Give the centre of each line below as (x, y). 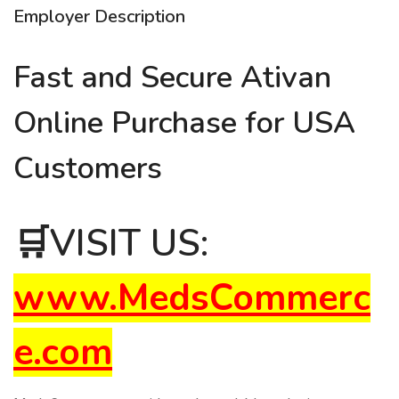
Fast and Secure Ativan (172, 78)
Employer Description (99, 17)
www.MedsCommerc (192, 298)
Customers (88, 169)
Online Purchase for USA (184, 123)
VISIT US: (129, 244)
